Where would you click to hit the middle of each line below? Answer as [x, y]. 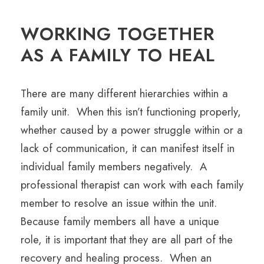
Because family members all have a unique [120, 222]
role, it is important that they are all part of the [127, 240]
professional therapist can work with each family [132, 185]
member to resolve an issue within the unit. [121, 203]
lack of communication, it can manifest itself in [128, 148]
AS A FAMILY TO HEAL [118, 55]
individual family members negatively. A [114, 167]
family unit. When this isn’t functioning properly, [131, 112]
